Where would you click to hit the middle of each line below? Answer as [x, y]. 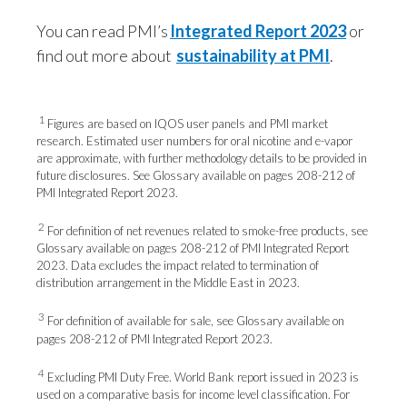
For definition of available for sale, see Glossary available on [194, 321]
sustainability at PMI [253, 55]
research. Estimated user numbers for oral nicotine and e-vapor [194, 140]
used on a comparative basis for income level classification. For [193, 394]
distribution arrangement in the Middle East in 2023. [168, 283]
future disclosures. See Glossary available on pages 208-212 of [196, 175]
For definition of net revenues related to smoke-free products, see [206, 231]
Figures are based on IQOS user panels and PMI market [186, 123]
